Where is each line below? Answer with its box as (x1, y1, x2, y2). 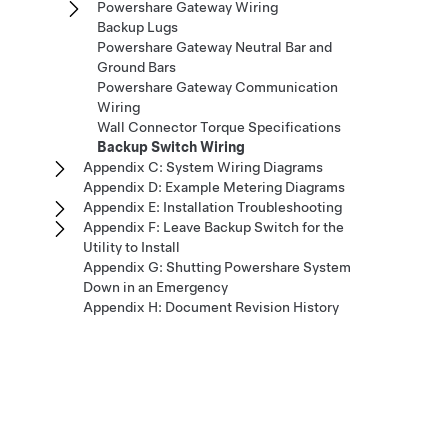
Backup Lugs (97, 19, 178, 35)
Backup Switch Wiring (97, 139, 245, 155)
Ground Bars (97, 59, 176, 75)
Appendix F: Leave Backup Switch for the (83, 219, 344, 235)
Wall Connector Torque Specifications (97, 119, 341, 135)
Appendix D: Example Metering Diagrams (83, 179, 345, 195)
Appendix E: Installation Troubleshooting (83, 199, 342, 215)
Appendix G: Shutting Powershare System (83, 259, 351, 275)
